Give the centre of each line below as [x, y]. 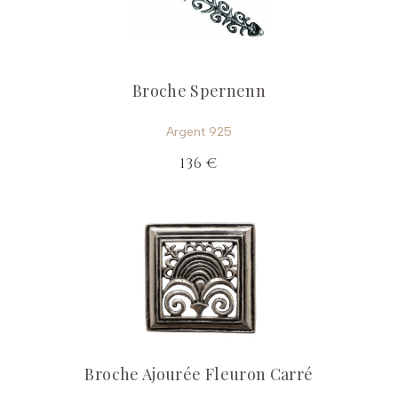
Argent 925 [199, 132]
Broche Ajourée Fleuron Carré [199, 374]
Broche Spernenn [199, 91]
